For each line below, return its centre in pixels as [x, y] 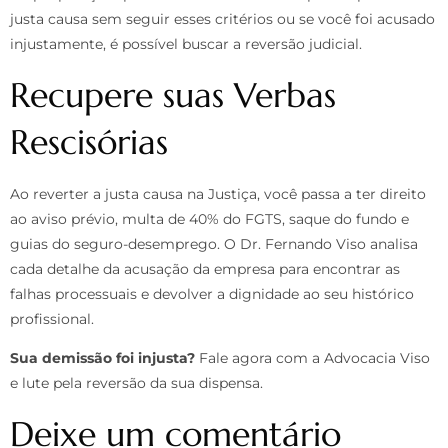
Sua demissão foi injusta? [102, 358]
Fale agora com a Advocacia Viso [312, 358]
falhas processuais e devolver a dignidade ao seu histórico [212, 293]
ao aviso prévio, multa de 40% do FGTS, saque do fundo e [209, 218]
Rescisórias [89, 142]
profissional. [52, 318]
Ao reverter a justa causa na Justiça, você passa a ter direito [218, 193]
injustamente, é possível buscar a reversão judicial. [186, 44]
